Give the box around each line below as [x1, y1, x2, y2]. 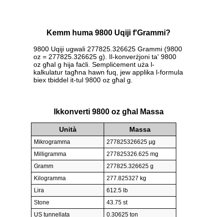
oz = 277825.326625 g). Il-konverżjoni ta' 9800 [33, 53, 176, 61]
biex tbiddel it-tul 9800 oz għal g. [33, 76, 133, 84]
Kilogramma [34, 174, 66, 182]
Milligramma [34, 150, 66, 157]
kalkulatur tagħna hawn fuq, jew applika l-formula [33, 68, 183, 77]
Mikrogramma [34, 138, 70, 145]
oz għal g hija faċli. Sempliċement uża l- [33, 61, 155, 69]
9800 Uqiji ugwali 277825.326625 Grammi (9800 [33, 45, 182, 53]
